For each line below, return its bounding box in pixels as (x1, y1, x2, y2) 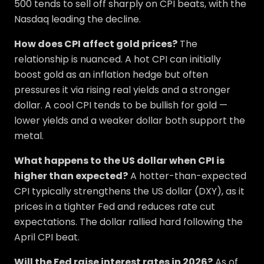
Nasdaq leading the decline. (14, 12, 141, 26)
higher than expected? (14, 169, 128, 183)
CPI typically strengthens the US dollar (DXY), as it (14, 184, 245, 198)
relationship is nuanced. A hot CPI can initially (14, 52, 221, 66)
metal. (14, 129, 44, 143)
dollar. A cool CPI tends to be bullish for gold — (14, 98, 227, 112)
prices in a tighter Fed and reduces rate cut (14, 200, 215, 213)
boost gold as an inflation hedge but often (14, 68, 208, 81)
